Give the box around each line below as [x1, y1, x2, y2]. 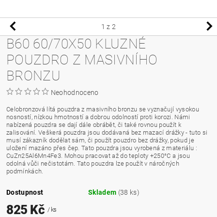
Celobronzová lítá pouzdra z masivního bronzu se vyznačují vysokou [6, 105, 199, 113]
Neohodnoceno [50, 88, 99, 96]
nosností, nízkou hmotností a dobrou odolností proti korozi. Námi [6, 113, 190, 121]
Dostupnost [6, 188, 44, 196]
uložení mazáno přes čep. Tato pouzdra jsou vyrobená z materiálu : [6, 144, 199, 152]
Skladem [88, 188, 118, 196]
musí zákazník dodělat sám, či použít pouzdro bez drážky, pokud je [6, 136, 194, 144]
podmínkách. [6, 167, 44, 175]
